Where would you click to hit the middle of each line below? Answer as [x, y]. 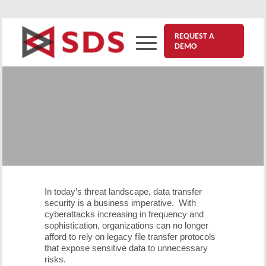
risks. [55, 259]
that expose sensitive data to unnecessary [126, 248]
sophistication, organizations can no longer [126, 225]
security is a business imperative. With [120, 202]
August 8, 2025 [54, 141]
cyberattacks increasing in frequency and [124, 214]
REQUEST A [194, 36]
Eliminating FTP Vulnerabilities [126, 81]
